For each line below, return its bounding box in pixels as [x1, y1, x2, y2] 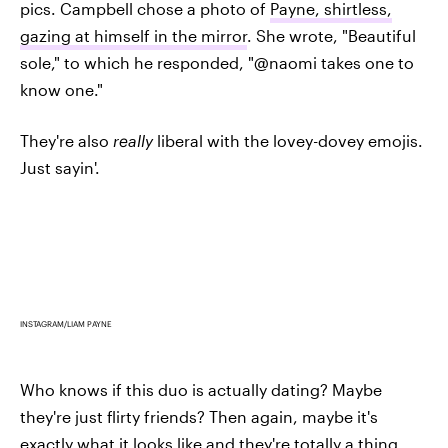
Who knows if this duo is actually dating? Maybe [20, 380, 382, 400]
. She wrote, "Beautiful [247, 26, 416, 46]
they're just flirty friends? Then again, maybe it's [20, 407, 378, 427]
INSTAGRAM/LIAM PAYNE [20, 319, 112, 330]
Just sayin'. [20, 158, 100, 178]
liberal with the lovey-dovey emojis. [153, 131, 423, 151]
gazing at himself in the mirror [20, 26, 247, 46]
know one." [20, 80, 103, 100]
